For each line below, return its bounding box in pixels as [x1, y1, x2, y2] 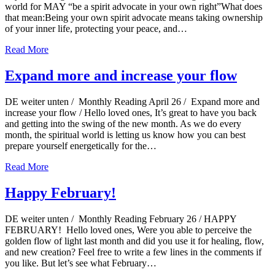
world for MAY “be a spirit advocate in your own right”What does [5, 1, 262, 12]
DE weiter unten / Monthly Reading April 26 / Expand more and [5, 96, 260, 107]
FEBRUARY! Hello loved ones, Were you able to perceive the [5, 224, 252, 235]
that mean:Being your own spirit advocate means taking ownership [5, 12, 263, 23]
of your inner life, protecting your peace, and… [5, 23, 187, 34]
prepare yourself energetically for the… [5, 140, 157, 151]
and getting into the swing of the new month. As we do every [5, 118, 241, 129]
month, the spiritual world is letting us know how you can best [5, 129, 246, 140]
